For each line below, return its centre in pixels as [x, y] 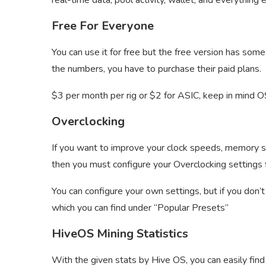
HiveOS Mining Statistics [120, 234]
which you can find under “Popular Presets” [140, 208]
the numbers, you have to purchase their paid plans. [156, 69]
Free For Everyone [103, 26]
